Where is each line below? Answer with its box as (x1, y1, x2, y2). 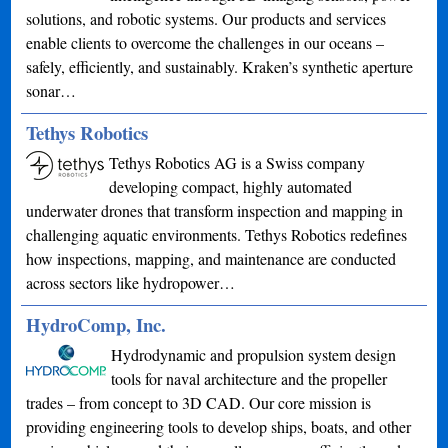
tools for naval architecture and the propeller (111, 367, 388, 389)
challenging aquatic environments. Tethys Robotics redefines (26, 223, 408, 245)
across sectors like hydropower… (26, 271, 236, 293)
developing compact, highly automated (109, 175, 353, 197)
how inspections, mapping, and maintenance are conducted (26, 247, 397, 269)
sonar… (26, 79, 77, 101)
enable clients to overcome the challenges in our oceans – (26, 31, 385, 53)
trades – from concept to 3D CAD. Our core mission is (26, 391, 372, 413)
